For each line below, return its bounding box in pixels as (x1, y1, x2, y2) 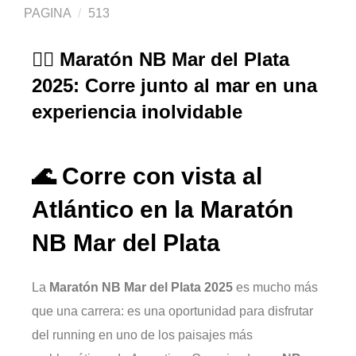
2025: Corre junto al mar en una (32, 75, 317, 97)
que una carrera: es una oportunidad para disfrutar (32, 304, 313, 318)
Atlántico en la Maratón (32, 195, 293, 222)
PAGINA (24, 6, 71, 20)
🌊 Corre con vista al (32, 162, 262, 189)
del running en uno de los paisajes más (32, 327, 253, 342)
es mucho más (233, 280, 318, 294)
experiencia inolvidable (32, 101, 242, 123)
